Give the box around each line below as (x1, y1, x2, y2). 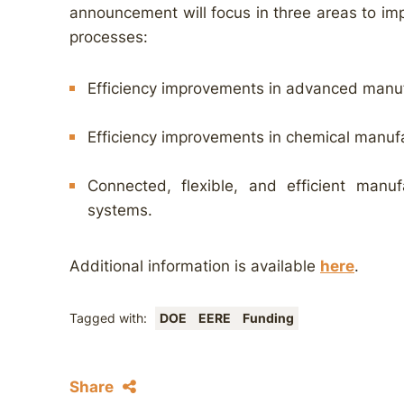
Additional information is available (69, 257, 320, 275)
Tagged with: (69, 311, 151, 326)
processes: (69, 28, 148, 46)
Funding (243, 311, 294, 326)
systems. (87, 201, 152, 219)
